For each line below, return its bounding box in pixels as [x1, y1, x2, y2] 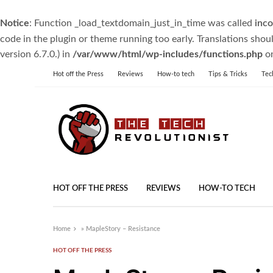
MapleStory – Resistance [86, 225, 161, 232]
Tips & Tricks [208, 71, 247, 77]
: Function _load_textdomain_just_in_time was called [29, 18, 255, 28]
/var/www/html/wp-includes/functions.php [73, 49, 263, 59]
